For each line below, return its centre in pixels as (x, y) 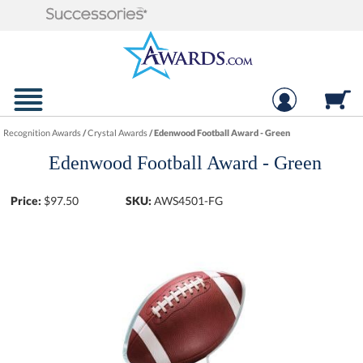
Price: (26, 201)
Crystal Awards (118, 132)
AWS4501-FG (189, 201)
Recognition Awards (43, 132)
